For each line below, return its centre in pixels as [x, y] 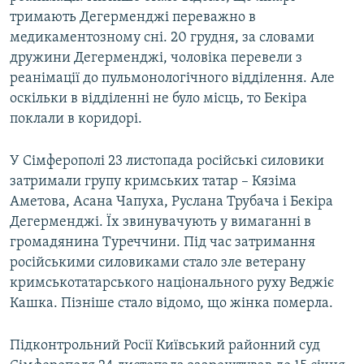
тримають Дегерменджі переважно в [133, 18]
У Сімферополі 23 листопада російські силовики [167, 162]
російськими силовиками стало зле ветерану [158, 263]
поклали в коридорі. [76, 119]
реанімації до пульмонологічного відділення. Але [172, 79]
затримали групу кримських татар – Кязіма [153, 182]
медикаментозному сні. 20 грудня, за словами [162, 38]
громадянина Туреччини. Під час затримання [162, 243]
